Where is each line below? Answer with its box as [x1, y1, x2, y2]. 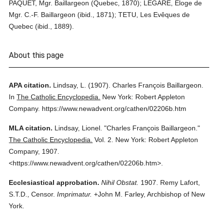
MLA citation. [9, 124, 53, 132]
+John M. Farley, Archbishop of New [92, 190, 205, 198]
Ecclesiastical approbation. [9, 179, 100, 186]
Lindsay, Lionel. [54, 124, 103, 132]
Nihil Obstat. [101, 179, 139, 186]
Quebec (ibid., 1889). [9, 22, 74, 30]
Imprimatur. [57, 190, 92, 198]
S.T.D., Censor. [9, 190, 55, 198]
